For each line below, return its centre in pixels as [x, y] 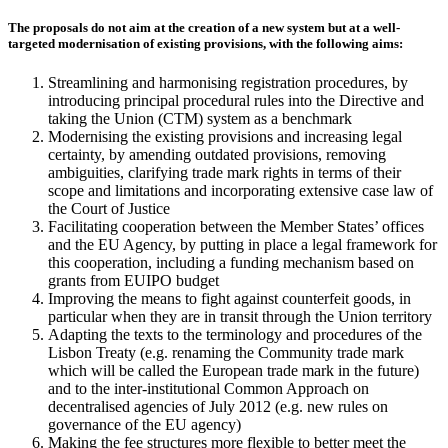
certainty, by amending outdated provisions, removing [217, 154]
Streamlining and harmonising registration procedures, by [228, 82]
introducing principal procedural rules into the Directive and [236, 100]
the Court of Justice [109, 208]
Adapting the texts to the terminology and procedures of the [235, 334]
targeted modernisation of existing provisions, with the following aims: [205, 43]
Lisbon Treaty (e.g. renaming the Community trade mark [226, 352]
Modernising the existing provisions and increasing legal [225, 136]
